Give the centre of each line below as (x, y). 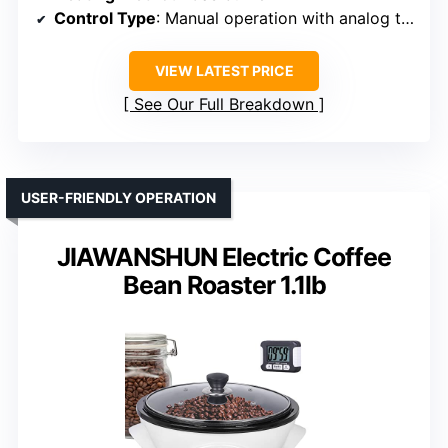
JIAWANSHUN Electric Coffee (224, 257)
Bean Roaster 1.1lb (224, 285)
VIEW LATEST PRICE (224, 71)
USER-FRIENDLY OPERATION (118, 198)
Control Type (105, 18)
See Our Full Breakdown (224, 104)
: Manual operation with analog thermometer (278, 18)
